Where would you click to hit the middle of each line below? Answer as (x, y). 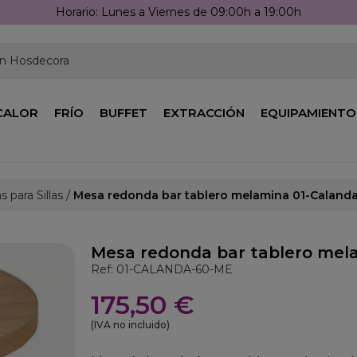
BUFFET (124, 113)
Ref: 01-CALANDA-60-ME (161, 269)
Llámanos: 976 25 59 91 (178, 12)
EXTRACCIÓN (204, 113)
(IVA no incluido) (130, 325)
